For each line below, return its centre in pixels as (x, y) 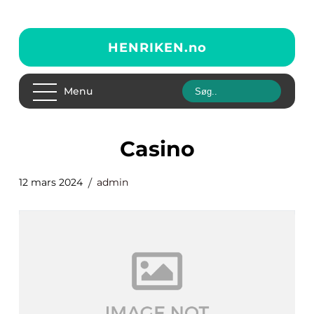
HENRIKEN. (148, 47)
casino (165, 149)
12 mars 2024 (51, 182)
